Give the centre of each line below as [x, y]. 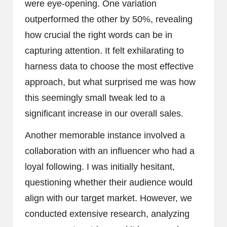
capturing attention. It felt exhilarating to [104, 51]
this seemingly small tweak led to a [95, 98]
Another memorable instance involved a [105, 136]
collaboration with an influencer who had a [110, 151]
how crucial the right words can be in [99, 35]
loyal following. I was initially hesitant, [100, 167]
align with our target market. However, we [108, 198]
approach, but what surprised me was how [110, 82]
